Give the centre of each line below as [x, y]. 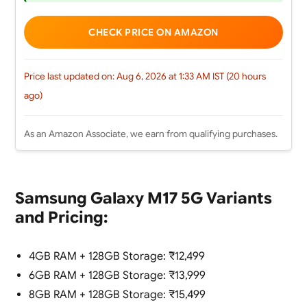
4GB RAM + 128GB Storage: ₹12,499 [116, 257]
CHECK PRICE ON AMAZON [153, 33]
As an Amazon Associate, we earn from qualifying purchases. [150, 134]
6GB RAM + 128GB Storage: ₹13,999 [117, 276]
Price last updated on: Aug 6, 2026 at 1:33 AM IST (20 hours [145, 77]
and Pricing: [61, 218]
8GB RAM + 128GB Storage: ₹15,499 [117, 295]
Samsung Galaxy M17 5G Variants [143, 199]
